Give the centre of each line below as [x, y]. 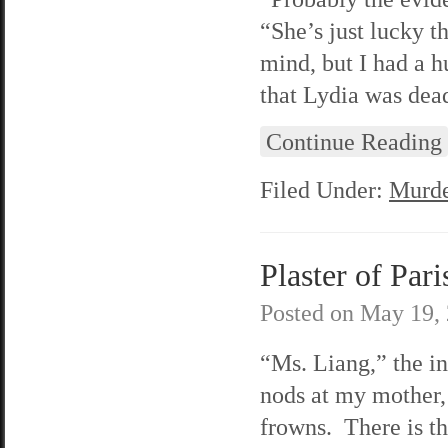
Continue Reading [354, 141]
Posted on [310, 312]
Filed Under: [324, 189]
